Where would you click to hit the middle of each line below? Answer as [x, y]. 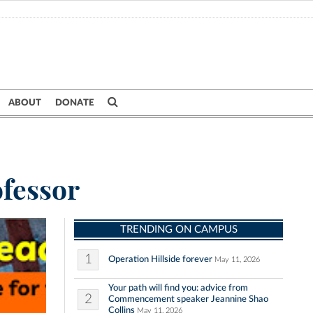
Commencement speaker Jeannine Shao [188, 299]
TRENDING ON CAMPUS [179, 230]
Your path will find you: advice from [178, 288]
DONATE [74, 103]
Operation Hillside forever [160, 260]
